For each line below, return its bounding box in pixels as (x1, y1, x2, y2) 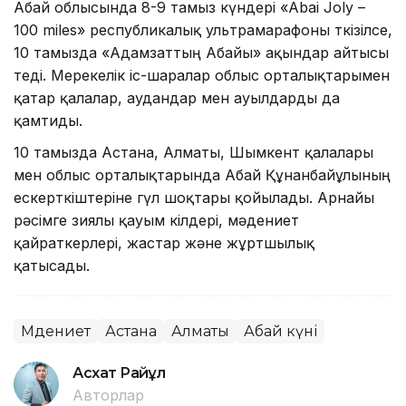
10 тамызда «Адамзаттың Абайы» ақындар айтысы (14, 43, 389, 62)
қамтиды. (14, 111, 82, 130)
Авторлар (72, 385, 144, 404)
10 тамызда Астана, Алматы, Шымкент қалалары (14, 142, 373, 161)
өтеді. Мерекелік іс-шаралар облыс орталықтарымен (14, 65, 390, 84)
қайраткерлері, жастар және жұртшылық (14, 233, 314, 252)
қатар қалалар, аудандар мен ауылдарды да (14, 88, 340, 107)
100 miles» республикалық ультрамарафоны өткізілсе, (14, 20, 392, 39)
